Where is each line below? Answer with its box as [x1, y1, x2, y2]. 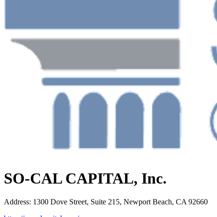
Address [4, 198, 29, 206]
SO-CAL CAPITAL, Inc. [4, 169, 167, 187]
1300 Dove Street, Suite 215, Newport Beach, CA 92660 [33, 198, 208, 206]
